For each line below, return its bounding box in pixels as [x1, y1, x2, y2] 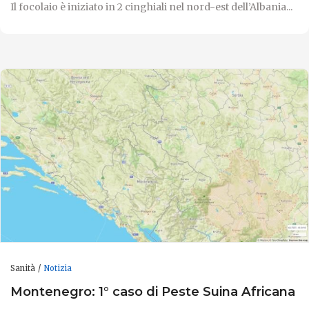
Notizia [43, 263, 72, 274]
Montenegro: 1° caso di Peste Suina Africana [10, 283, 295, 299]
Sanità [10, 263, 35, 274]
